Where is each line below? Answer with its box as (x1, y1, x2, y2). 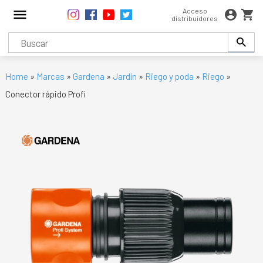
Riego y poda (144, 71, 194, 82)
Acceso (182, 6, 207, 15)
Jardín (112, 71, 137, 82)
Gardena (72, 71, 106, 82)
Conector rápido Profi (5, 89, 86, 99)
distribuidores (171, 14, 218, 22)
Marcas (36, 71, 65, 82)
